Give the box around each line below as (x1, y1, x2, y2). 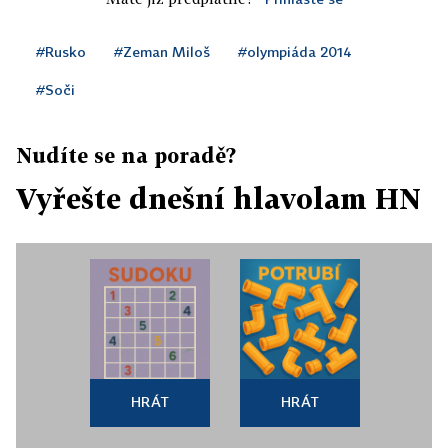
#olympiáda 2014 (238, 43, 352, 61)
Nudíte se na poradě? (16, 143, 236, 168)
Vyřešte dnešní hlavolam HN (16, 182, 421, 216)
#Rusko (36, 43, 86, 61)
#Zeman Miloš (114, 43, 210, 61)
